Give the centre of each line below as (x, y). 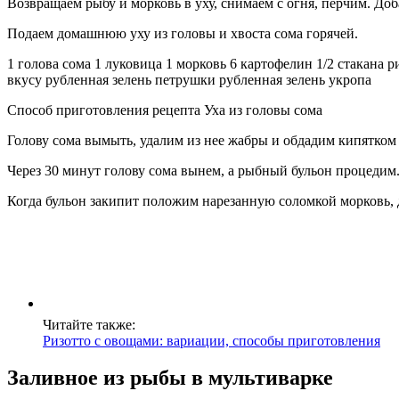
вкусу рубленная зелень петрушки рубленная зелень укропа (189, 79)
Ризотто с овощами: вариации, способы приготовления (212, 340)
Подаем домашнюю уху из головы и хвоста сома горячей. (183, 33)
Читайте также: (89, 324)
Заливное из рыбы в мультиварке (170, 378)
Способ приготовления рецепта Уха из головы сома (165, 110)
